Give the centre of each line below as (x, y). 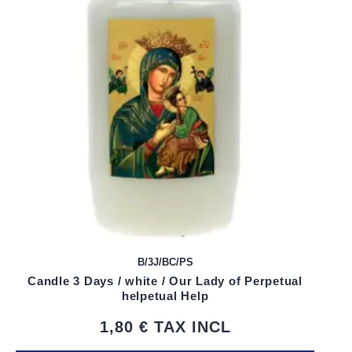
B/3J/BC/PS (165, 262)
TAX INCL (192, 327)
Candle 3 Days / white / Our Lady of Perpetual (165, 281)
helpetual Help (165, 296)
